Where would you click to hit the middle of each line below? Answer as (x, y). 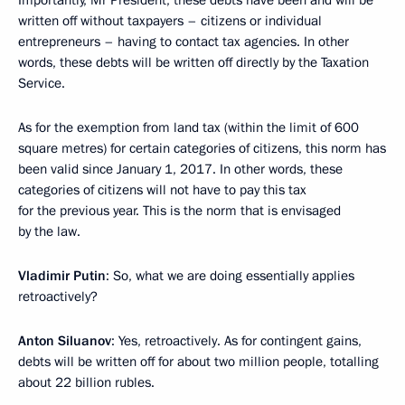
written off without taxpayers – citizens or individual (170, 20)
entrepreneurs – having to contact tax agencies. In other (184, 41)
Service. (42, 83)
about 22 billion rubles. (86, 382)
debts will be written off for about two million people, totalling (198, 361)
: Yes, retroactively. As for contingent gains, (236, 340)
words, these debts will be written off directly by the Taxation (193, 62)
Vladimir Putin (62, 275)
